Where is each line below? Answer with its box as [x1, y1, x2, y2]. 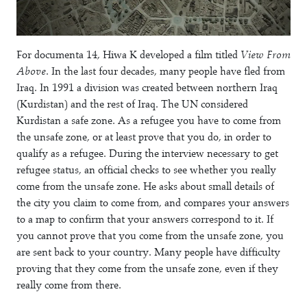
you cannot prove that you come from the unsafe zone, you [16, 229, 284, 243]
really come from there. [16, 278, 121, 292]
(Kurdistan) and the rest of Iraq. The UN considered [16, 97, 248, 111]
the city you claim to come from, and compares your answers [16, 196, 289, 210]
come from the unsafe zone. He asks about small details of [16, 180, 274, 193]
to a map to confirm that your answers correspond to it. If [16, 212, 273, 226]
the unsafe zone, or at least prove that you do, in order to [16, 130, 271, 144]
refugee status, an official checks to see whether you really [16, 163, 276, 177]
